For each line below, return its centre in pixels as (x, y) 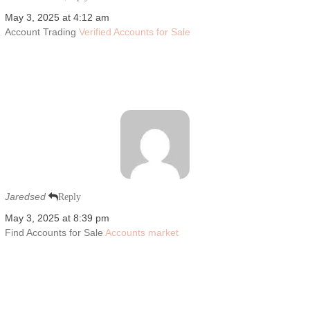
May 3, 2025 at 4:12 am (57, 17)
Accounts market (142, 232)
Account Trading (42, 31)
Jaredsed (25, 196)
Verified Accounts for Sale (134, 31)
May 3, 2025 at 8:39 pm (57, 218)
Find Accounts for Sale (55, 232)
